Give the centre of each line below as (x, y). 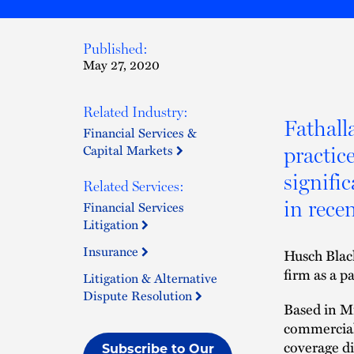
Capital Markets (130, 150)
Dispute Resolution (139, 296)
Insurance (112, 251)
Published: (115, 49)
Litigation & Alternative (150, 278)
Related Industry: (136, 112)
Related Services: (134, 186)
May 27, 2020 (121, 65)
